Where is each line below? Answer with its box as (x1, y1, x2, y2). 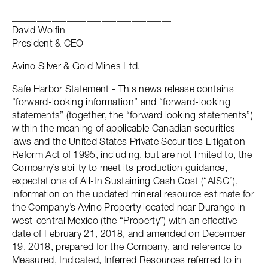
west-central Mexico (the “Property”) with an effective (12, 214, 237, 226)
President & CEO (12, 37, 84, 49)
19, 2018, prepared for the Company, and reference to (12, 240, 242, 252)
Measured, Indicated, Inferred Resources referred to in (12, 254, 242, 266)
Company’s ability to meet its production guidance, (12, 162, 228, 173)
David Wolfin (12, 24, 65, 36)
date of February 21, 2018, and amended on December (12, 227, 246, 239)
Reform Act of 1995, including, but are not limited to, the (12, 148, 252, 160)
